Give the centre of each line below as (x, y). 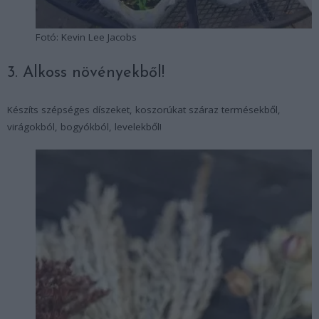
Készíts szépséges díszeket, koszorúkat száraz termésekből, (144, 110)
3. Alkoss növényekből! (86, 73)
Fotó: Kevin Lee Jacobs (86, 37)
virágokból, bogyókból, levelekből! (84, 127)
